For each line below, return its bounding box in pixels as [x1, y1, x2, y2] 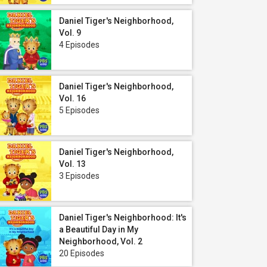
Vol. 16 [59, 94, 86, 103]
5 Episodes [59, 105, 100, 115]
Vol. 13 [59, 159, 86, 169]
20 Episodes [59, 249, 104, 258]
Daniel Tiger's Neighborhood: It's [59, 213, 187, 222]
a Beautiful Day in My [59, 225, 138, 234]
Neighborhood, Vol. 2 [59, 237, 142, 246]
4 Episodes [59, 40, 100, 49]
